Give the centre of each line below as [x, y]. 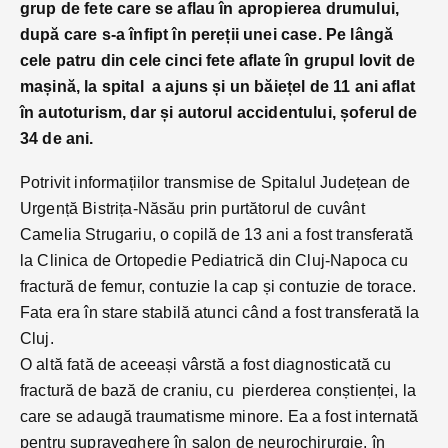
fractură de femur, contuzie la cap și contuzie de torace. [218, 286]
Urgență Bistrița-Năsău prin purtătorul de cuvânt [192, 208]
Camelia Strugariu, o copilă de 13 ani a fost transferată [219, 234]
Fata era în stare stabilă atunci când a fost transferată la [220, 312]
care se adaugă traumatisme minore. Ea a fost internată [219, 416]
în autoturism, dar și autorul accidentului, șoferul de [219, 112]
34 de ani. [57, 138]
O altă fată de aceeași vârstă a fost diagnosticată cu [206, 364]
